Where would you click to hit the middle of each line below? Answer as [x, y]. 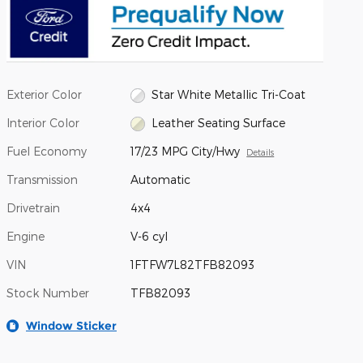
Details [261, 152]
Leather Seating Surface [218, 122]
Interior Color [43, 122]
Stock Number [48, 293]
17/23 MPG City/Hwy [186, 151]
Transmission [42, 179]
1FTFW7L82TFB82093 [193, 264]
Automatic [161, 179]
